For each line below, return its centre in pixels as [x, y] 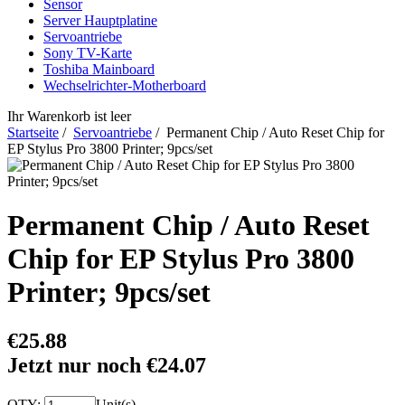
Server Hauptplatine [100, 20]
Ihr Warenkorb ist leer [69, 116]
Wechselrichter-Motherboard [125, 85]
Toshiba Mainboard [99, 69]
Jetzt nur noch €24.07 [107, 365]
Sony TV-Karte [88, 53]
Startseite [33, 132]
